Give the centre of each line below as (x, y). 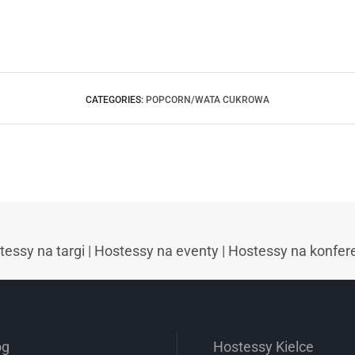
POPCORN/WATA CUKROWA (208, 100)
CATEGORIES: (116, 100)
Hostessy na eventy (157, 251)
